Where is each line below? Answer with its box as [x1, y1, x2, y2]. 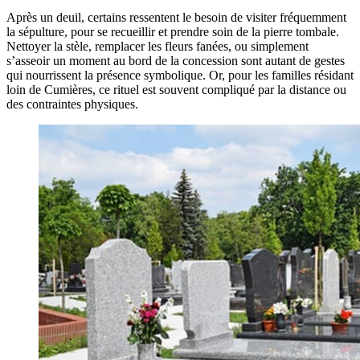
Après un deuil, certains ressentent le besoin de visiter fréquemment [6, 10, 346, 24]
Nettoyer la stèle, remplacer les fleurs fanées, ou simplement [6, 39, 309, 53]
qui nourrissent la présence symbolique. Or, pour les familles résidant [6, 67, 354, 82]
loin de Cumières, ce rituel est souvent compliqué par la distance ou [6, 82, 346, 96]
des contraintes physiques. [6, 96, 138, 111]
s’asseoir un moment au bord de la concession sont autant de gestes [6, 53, 345, 67]
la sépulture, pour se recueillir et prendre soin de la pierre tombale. [6, 24, 339, 39]
